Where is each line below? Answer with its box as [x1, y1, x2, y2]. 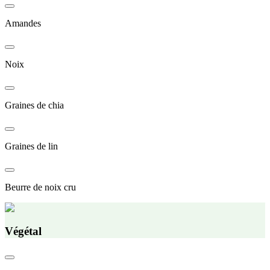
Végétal [5, 224, 42, 237]
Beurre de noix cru [5, 182, 76, 193]
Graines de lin [5, 141, 58, 152]
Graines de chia [5, 100, 64, 111]
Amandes [5, 18, 41, 29]
